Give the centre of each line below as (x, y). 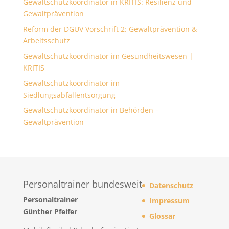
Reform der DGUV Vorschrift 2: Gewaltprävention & (110, 29)
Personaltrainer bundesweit (82, 184)
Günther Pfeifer (50, 212)
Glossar (162, 216)
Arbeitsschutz (46, 41)
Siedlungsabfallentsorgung (69, 95)
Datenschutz (171, 186)
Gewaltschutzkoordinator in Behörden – (91, 110)
